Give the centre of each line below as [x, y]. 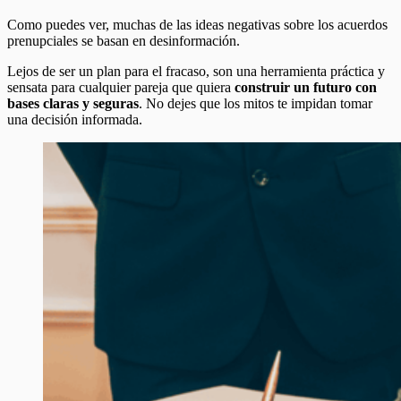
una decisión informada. [75, 119]
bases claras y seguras [73, 103]
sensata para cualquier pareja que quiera [121, 87]
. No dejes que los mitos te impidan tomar [256, 103]
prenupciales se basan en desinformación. [124, 40]
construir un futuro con [306, 87]
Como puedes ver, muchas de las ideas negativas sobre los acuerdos [197, 24]
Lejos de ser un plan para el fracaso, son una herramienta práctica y [196, 71]
